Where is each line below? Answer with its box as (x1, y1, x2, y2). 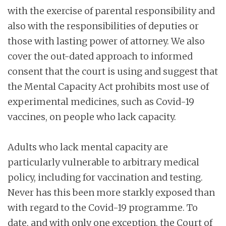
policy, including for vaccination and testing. (8, 171, 203, 183)
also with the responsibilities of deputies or (8, 20, 199, 32)
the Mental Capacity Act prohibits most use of (8, 80, 209, 92)
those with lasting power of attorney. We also (8, 35, 205, 47)
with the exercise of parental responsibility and (8, 5, 215, 17)
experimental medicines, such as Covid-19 (8, 95, 194, 107)
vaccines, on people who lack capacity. (8, 110, 176, 123)
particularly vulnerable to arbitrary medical (8, 156, 199, 168)
